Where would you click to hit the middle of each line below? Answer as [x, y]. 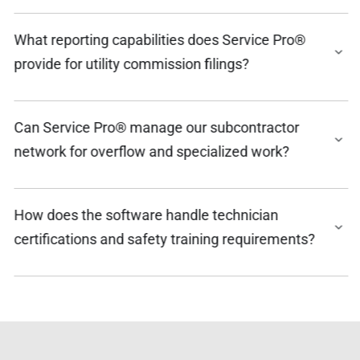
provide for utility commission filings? [131, 63]
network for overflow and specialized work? [151, 151]
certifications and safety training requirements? [164, 239]
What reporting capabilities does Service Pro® [159, 39]
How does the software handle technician [145, 215]
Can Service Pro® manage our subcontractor [155, 127]
